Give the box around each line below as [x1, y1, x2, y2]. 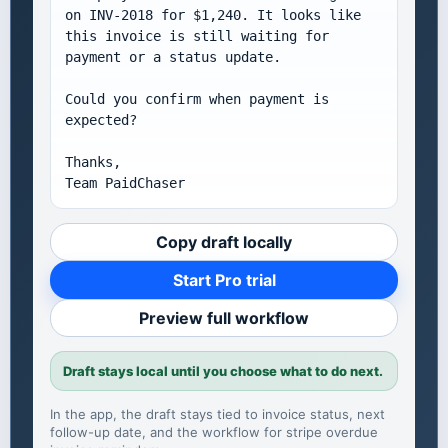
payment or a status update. [65, 49, 281, 66]
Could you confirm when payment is [65, 91, 329, 108]
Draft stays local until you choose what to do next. [63, 363, 383, 380]
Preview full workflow [139, 308, 309, 329]
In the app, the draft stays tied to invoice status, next [50, 406, 385, 423]
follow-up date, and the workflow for [50, 424, 286, 441]
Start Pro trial [172, 270, 276, 291]
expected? [65, 112, 137, 129]
